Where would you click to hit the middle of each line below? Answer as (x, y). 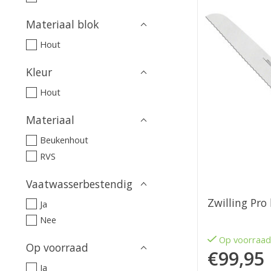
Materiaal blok (63, 24)
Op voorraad (57, 248)
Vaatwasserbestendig (79, 184)
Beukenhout (64, 140)
